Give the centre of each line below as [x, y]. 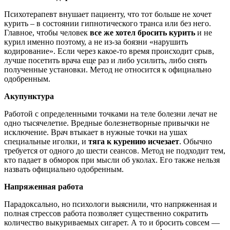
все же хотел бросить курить [142, 32]
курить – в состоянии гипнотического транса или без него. [108, 23]
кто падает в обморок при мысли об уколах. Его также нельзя [112, 160]
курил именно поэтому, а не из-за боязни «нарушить [96, 42]
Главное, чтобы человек [47, 32]
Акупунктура [29, 96]
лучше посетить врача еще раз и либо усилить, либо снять [106, 60]
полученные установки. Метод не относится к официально [108, 69]
